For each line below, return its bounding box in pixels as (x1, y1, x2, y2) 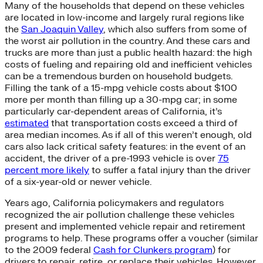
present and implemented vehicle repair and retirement (5, 220, 245, 232)
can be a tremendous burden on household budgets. (5, 70, 232, 82)
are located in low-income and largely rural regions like (5, 11, 244, 23)
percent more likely (5, 164, 89, 176)
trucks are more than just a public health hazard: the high (5, 46, 252, 59)
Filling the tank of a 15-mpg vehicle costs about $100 (5, 82, 237, 94)
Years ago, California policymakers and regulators (5, 197, 224, 209)
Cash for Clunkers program (93, 244, 213, 256)
